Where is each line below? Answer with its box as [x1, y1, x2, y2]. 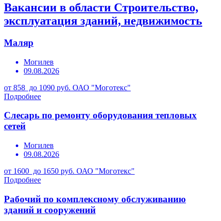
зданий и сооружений [4, 204, 96, 215]
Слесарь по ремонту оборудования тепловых [4, 110, 197, 121]
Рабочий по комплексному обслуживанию [4, 193, 186, 204]
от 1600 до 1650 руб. [4, 167, 76, 176]
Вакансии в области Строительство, [4, 1, 198, 14]
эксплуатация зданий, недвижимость [4, 14, 202, 28]
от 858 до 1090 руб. [4, 83, 73, 92]
